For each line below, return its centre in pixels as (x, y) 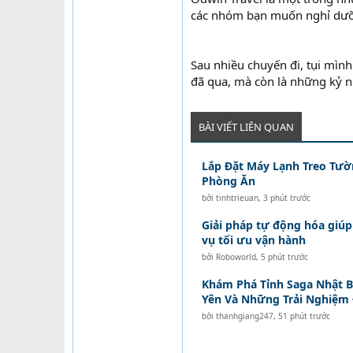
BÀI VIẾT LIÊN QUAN (246, 126)
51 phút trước (304, 316)
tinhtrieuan (237, 197)
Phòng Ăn (228, 180)
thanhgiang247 (244, 316)
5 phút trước (284, 256)
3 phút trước (286, 197)
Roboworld (236, 256)
